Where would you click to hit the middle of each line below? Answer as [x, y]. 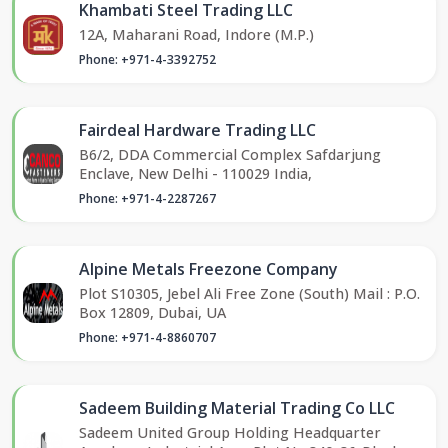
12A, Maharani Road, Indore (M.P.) [196, 34]
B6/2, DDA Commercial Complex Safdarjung [230, 154]
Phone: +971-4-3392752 [147, 59]
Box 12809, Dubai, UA [152, 312]
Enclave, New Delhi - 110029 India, [195, 173]
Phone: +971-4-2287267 [147, 198]
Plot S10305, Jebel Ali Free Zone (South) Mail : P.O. [249, 293]
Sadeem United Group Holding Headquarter [230, 432]
